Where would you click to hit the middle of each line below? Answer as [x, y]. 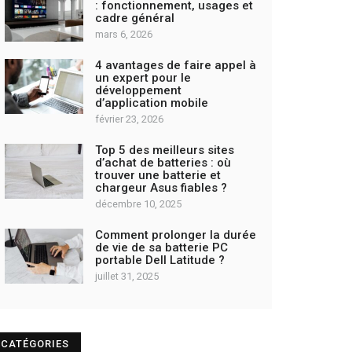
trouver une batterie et [158, 175]
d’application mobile [152, 103]
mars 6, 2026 [124, 34]
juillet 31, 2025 [127, 276]
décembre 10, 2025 [138, 204]
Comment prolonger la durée [176, 235]
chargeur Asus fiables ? [161, 188]
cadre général [135, 18]
